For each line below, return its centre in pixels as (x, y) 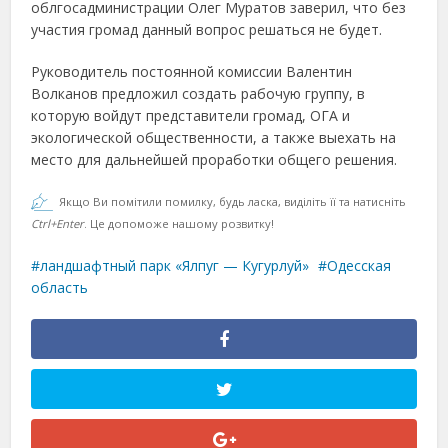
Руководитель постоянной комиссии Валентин (192, 71)
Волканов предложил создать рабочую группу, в (198, 93)
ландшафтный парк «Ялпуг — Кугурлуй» (175, 265)
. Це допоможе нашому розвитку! (179, 223)
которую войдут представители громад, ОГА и (191, 115)
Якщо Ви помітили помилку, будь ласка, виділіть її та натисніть (233, 201)
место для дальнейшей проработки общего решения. (214, 159)
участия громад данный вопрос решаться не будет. (207, 29)
